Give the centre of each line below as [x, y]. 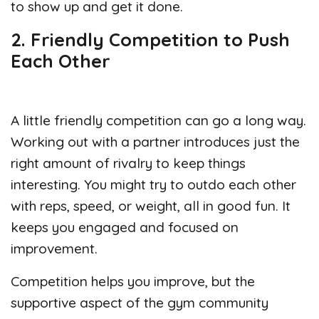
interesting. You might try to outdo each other [153, 184]
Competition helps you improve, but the [133, 281]
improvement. [54, 248]
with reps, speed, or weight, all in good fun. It [151, 205]
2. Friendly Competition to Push [150, 39]
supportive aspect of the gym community [140, 302]
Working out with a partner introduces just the [155, 141]
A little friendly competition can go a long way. [158, 120]
